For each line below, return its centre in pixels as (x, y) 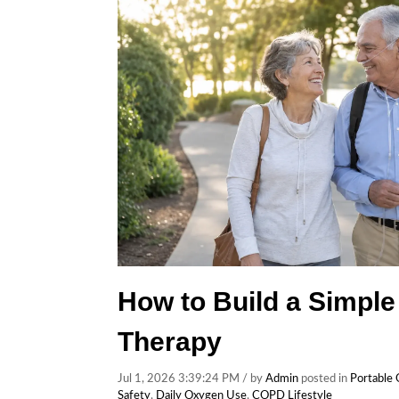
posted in (324, 379)
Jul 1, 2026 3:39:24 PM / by (191, 379)
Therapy (170, 342)
